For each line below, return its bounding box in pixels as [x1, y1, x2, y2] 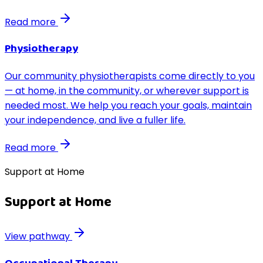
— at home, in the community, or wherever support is [5, 84, 249, 98]
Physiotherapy [5, 40, 78, 58]
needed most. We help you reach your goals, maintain [5, 99, 252, 113]
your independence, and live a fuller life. [5, 113, 186, 127]
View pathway [5, 230, 72, 243]
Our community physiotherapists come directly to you [5, 69, 255, 83]
